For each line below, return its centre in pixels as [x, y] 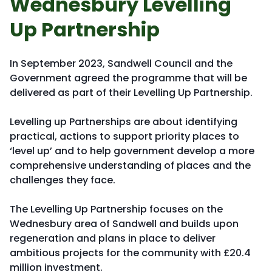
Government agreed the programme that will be [128, 78]
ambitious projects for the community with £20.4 [130, 253]
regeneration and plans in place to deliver [113, 238]
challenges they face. [66, 180]
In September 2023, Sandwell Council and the [121, 63]
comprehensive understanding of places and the [130, 165]
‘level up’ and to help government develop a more [132, 151]
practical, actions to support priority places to [124, 136]
